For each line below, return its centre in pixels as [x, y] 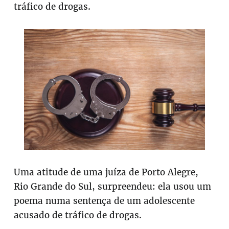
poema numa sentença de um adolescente [105, 201]
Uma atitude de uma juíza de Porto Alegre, [106, 172]
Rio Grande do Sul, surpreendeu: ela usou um [113, 186]
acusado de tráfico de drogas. [78, 215]
